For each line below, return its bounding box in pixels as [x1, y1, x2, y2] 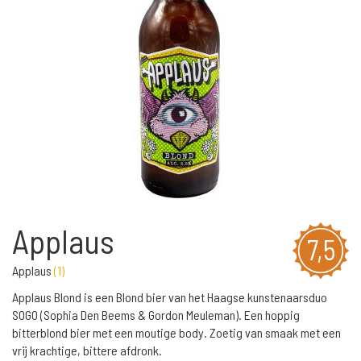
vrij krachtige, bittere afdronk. [12, 342, 162, 358]
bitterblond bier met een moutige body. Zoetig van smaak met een [12, 325, 341, 340]
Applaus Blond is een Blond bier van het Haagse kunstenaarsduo [12, 289, 327, 305]
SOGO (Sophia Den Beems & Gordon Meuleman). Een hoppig [12, 307, 300, 322]
